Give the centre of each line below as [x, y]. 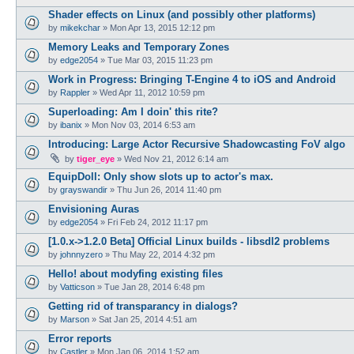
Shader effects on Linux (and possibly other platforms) [182, 14]
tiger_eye [96, 158]
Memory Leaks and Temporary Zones [139, 47]
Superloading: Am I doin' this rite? [133, 111]
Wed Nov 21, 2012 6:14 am [176, 158]
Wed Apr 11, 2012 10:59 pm [152, 92]
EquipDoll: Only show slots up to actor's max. [161, 176]
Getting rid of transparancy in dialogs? [143, 306]
